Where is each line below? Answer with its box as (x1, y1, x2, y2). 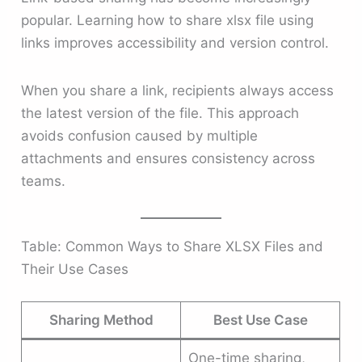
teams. (21, 173, 66, 190)
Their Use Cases (21, 261, 129, 278)
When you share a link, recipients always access (21, 82, 335, 99)
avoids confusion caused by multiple (21, 128, 259, 145)
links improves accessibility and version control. (21, 34, 330, 51)
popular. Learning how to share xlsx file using (21, 11, 314, 28)
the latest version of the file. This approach (21, 105, 300, 122)
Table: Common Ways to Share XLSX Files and (21, 238, 324, 255)
